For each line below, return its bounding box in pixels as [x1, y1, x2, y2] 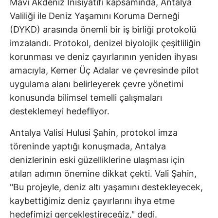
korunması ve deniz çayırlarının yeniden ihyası [10, 52, 198, 62]
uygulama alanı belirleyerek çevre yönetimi [10, 79, 183, 90]
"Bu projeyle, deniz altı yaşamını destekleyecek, [10, 182, 203, 193]
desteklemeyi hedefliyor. [10, 106, 109, 117]
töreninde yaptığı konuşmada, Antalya [10, 141, 166, 152]
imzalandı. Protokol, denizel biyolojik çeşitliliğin [10, 38, 201, 49]
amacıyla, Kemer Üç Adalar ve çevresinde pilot [10, 65, 199, 76]
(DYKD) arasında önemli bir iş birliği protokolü [10, 24, 196, 35]
